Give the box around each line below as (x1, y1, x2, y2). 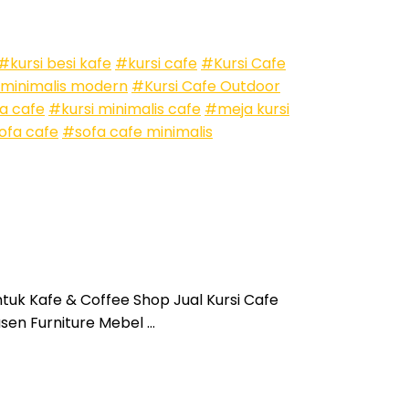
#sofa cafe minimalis (62, 121, 213, 142)
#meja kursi (204, 98, 289, 120)
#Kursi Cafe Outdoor (131, 75, 280, 97)
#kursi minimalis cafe (48, 98, 201, 120)
